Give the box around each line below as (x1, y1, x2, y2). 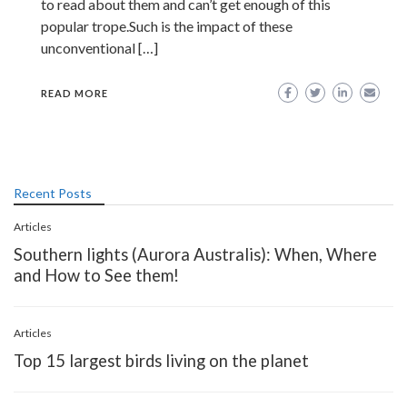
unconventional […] (41, 38, 158, 56)
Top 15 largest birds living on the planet (14, 350, 309, 371)
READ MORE (41, 86, 108, 99)
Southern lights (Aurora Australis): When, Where (14, 243, 377, 264)
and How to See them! (14, 264, 179, 285)
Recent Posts (14, 184, 92, 201)
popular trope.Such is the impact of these (41, 16, 293, 35)
